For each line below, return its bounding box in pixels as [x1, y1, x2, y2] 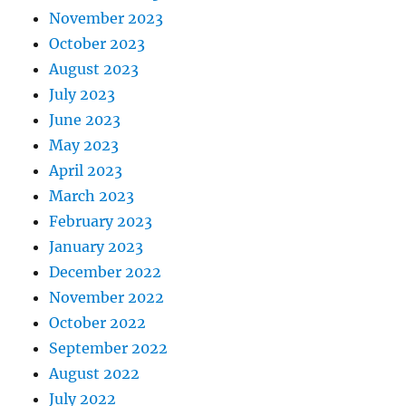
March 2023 [49, 186, 135, 205]
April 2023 [49, 160, 123, 179]
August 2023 [49, 59, 140, 78]
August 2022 [49, 363, 140, 382]
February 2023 [49, 211, 153, 230]
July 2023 [49, 84, 116, 103]
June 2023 [49, 110, 121, 129]
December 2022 [49, 262, 162, 281]
